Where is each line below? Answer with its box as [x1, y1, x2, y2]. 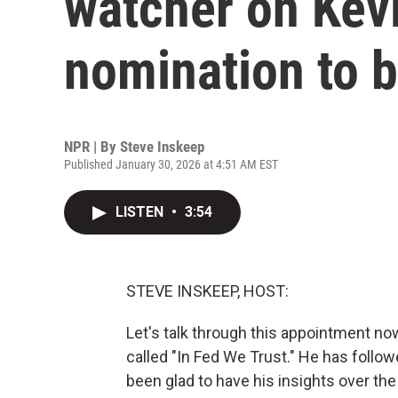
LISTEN [115, 203, 167, 220]
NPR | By [64, 138, 120, 155]
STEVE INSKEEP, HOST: [126, 282, 289, 300]
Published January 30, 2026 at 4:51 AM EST [64, 157, 278, 171]
